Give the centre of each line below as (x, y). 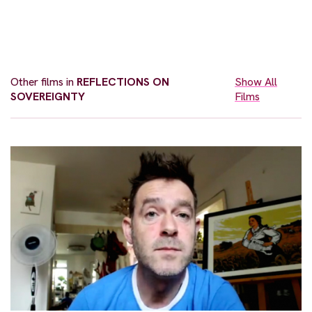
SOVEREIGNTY (48, 96)
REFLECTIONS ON (123, 81)
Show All (256, 81)
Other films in (44, 81)
